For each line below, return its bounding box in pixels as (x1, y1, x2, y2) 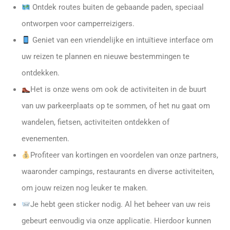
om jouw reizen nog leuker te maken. (22, 183, 148, 193)
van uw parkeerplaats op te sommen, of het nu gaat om (22, 101, 210, 110)
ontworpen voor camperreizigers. (22, 19, 135, 28)
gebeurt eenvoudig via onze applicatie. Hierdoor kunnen (22, 216, 211, 225)
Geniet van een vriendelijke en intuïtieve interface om (30, 35, 214, 45)
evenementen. (22, 134, 69, 143)
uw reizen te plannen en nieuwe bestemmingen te (22, 52, 189, 61)
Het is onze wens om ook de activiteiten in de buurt (30, 85, 207, 94)
